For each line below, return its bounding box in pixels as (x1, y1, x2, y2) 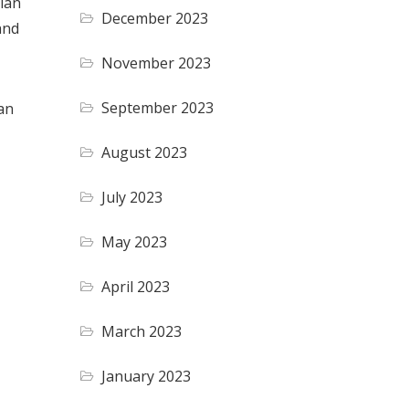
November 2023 (101, 52, 212, 73)
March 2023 (101, 320, 183, 341)
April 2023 (101, 276, 171, 297)
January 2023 (101, 365, 192, 386)
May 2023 (101, 231, 168, 252)
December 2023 (101, 7, 209, 28)
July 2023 (101, 186, 163, 207)
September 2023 (101, 97, 215, 118)
